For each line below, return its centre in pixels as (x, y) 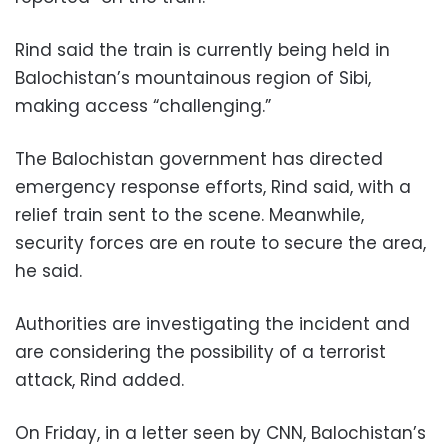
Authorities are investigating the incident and (212, 323)
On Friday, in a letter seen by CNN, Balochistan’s (220, 432)
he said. (48, 270)
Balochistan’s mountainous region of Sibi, (193, 77)
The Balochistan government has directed (199, 158)
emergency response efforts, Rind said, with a (213, 186)
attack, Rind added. (99, 379)
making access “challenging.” (143, 105)
